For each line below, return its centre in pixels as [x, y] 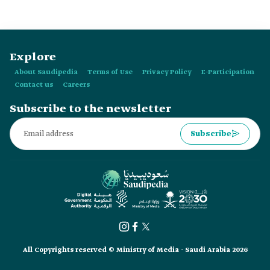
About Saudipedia [46, 72]
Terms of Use [110, 72]
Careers [76, 85]
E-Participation [228, 72]
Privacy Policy [167, 72]
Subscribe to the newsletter [90, 109]
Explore [33, 57]
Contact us [34, 85]
